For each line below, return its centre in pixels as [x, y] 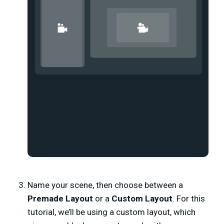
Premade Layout [61, 199]
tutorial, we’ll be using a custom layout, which [111, 212]
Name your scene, [61, 185]
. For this [189, 199]
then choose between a [138, 185]
